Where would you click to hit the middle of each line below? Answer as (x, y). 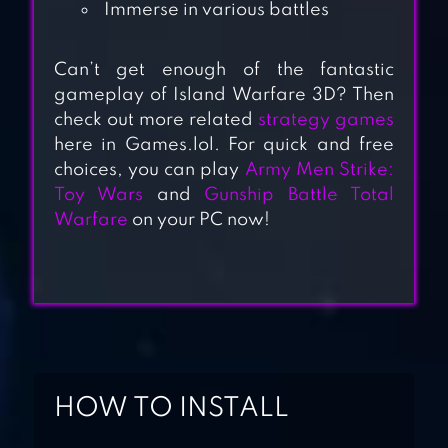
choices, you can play (149, 170)
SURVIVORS (246, 167)
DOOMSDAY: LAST (280, 137)
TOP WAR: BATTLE (276, 363)
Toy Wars (98, 195)
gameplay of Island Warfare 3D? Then (224, 95)
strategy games (326, 120)
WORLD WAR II (261, 280)
